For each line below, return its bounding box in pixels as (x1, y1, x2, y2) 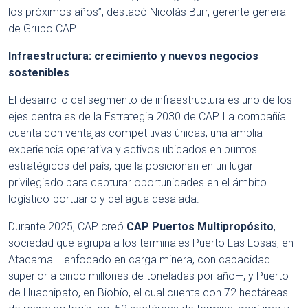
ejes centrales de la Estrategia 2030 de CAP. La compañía (8, 110, 286, 124)
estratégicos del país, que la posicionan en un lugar (8, 159, 253, 173)
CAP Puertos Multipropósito (126, 220, 274, 234)
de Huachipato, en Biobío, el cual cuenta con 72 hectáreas (8, 286, 288, 300)
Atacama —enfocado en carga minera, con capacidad (8, 253, 270, 267)
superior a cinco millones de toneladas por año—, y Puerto (8, 269, 289, 283)
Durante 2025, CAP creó (8, 220, 126, 234)
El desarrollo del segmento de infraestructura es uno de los (8, 93, 292, 107)
